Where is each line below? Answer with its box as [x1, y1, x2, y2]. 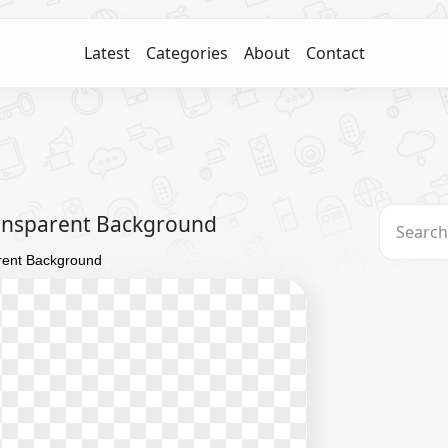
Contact [305, 42, 365, 64]
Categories [145, 42, 228, 64]
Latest [83, 42, 130, 64]
